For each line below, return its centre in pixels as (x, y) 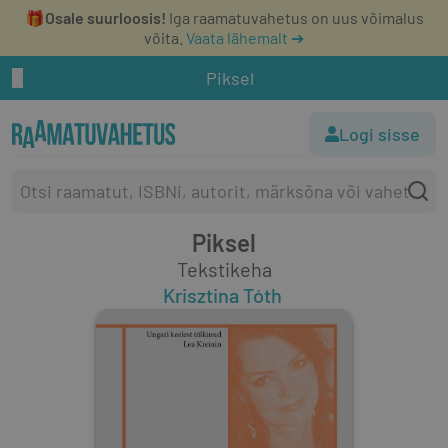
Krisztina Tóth (222, 295)
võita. (163, 37)
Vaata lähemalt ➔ (245, 37)
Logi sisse (379, 134)
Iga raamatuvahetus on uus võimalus (294, 17)
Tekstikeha (224, 269)
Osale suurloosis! (105, 17)
